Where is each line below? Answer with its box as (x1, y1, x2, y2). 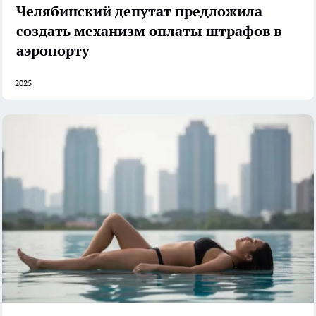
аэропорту (16, 41, 90, 60)
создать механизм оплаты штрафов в (16, 21, 281, 40)
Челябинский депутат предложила (16, 1, 262, 20)
